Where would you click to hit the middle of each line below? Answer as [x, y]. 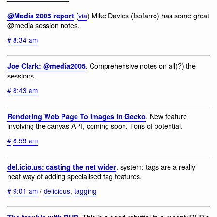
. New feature [166, 116]
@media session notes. [43, 25]
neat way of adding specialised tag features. [75, 176]
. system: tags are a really [156, 166]
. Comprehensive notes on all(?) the [141, 65]
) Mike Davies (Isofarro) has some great [148, 15]
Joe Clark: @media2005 [46, 66]
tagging [85, 191]
